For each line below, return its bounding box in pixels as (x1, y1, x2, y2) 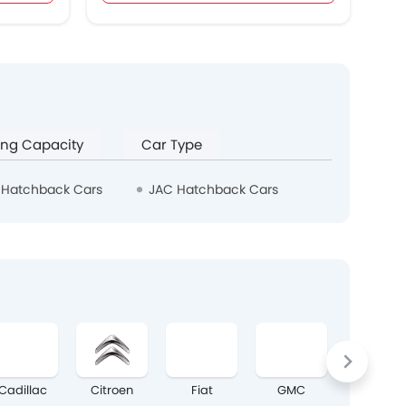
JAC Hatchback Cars (148, 180, 278, 199)
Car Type (141, 135, 202, 155)
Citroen (91, 382, 133, 400)
